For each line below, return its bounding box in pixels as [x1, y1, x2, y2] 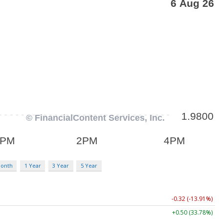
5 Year [80, 161, 97, 169]
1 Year [24, 161, 41, 169]
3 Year [52, 161, 69, 169]
